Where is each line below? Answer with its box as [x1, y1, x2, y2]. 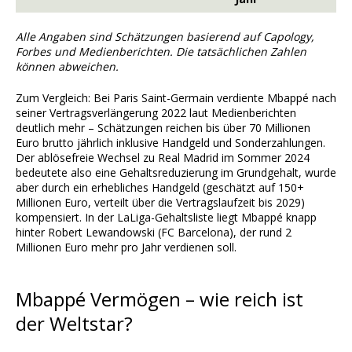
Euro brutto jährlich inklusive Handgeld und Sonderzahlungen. [16, 135, 325, 151]
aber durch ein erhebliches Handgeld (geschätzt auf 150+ [16, 180, 304, 196]
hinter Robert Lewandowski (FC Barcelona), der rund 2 [16, 225, 291, 240]
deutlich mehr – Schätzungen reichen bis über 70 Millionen [16, 120, 310, 136]
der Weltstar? [16, 310, 133, 337]
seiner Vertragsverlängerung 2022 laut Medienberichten [16, 105, 296, 121]
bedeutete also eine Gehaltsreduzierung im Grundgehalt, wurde [16, 165, 336, 181]
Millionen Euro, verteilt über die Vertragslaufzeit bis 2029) [16, 195, 305, 211]
